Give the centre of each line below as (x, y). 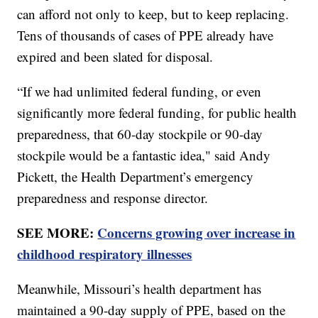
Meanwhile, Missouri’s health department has (139, 289)
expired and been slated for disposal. (115, 57)
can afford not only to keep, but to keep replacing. (153, 14)
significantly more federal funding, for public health (157, 113)
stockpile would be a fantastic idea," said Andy (144, 155)
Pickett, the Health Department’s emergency (136, 177)
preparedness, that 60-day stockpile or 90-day (140, 134)
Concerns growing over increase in (197, 233)
